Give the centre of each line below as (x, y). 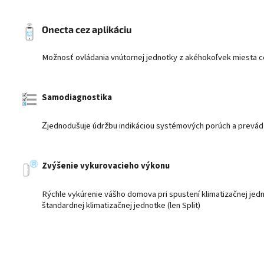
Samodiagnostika (77, 98)
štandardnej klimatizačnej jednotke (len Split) (121, 206)
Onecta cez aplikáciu (87, 29)
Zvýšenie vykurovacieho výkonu (106, 166)
